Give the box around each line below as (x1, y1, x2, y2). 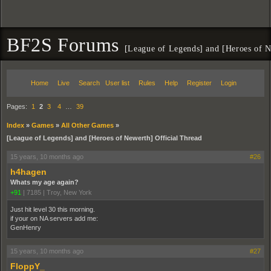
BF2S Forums (7, 34, 125, 56)
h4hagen (10, 167, 47, 177)
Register (187, 79, 212, 87)
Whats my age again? (10, 178, 79, 186)
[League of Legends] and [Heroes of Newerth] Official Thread (7, 134, 202, 142)
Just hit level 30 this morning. (10, 206, 95, 213)
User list (105, 79, 129, 87)
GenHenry (10, 224, 41, 231)
